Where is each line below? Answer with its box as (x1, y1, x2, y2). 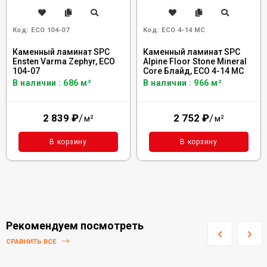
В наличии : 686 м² (13, 78, 91, 88)
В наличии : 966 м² (143, 78, 222, 88)
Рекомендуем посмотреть (6, 219, 144, 232)
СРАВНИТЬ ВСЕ (6, 238, 58, 246)
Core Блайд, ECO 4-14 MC (143, 66, 244, 76)
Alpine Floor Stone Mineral (143, 57, 247, 66)
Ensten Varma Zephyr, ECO (13, 57, 115, 66)
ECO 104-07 (31, 26, 69, 34)
